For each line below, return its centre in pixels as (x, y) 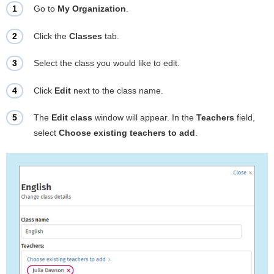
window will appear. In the (144, 118)
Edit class (72, 118)
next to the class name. (117, 90)
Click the (51, 36)
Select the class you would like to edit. (107, 63)
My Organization (92, 9)
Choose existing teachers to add (127, 133)
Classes (86, 36)
